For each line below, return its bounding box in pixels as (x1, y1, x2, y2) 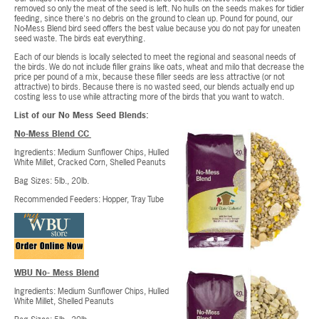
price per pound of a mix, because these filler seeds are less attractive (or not (14, 70, 285, 83)
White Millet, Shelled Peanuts (14, 295, 118, 307)
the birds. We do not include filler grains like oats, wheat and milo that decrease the (14, 61, 304, 73)
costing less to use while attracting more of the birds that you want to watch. (14, 90, 284, 103)
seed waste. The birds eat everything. (14, 32, 145, 44)
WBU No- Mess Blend (14, 266, 99, 278)
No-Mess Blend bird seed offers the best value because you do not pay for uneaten (14, 22, 300, 34)
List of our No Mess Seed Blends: (14, 109, 149, 121)
